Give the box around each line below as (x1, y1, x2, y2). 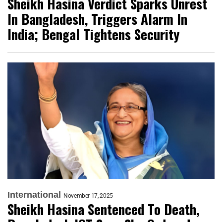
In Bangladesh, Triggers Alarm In (7, 8, 187, 29)
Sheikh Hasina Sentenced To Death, (7, 199, 199, 219)
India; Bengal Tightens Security (7, 24, 179, 44)
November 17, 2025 (63, 192, 113, 199)
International (7, 189, 61, 200)
